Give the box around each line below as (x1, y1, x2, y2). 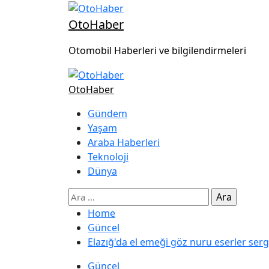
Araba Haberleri (88, 136, 160, 150)
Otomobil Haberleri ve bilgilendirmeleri (68, 43, 246, 57)
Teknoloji (88, 150, 128, 164)
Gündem (88, 107, 127, 121)
